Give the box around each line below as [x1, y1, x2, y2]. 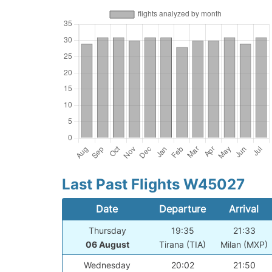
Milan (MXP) [220, 239, 268, 250]
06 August [85, 239, 129, 250]
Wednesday [84, 260, 131, 271]
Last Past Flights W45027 [62, 175, 245, 194]
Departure [158, 203, 206, 216]
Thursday [88, 225, 126, 236]
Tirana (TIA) [159, 239, 206, 250]
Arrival [229, 203, 259, 216]
